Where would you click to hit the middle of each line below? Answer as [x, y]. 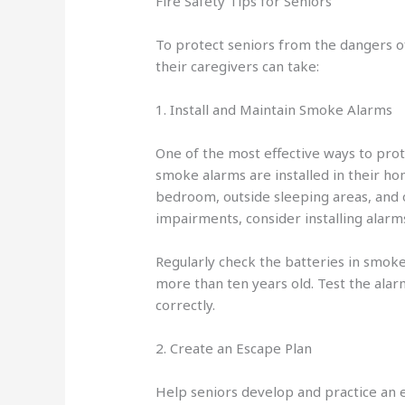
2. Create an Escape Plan [234, 348]
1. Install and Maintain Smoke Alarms [274, 110]
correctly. [186, 305]
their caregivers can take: [238, 66]
